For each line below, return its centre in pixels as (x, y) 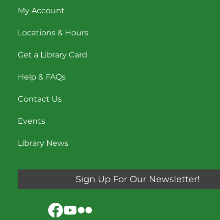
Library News (43, 143)
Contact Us (40, 99)
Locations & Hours (53, 33)
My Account (41, 11)
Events (32, 121)
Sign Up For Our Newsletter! (138, 179)
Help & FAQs (42, 77)
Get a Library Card (53, 55)
